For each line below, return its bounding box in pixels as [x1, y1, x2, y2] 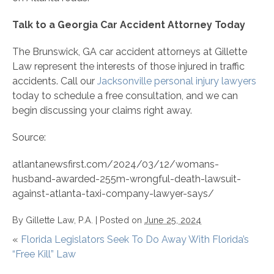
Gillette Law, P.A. [26, 215, 93, 226]
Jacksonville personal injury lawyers [97, 75, 256, 87]
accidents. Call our [12, 75, 97, 87]
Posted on [100, 215, 144, 226]
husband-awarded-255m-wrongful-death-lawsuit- [12, 173, 241, 185]
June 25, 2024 [144, 215, 201, 226]
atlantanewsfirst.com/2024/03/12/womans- [12, 158, 219, 171]
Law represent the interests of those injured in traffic [12, 61, 245, 73]
